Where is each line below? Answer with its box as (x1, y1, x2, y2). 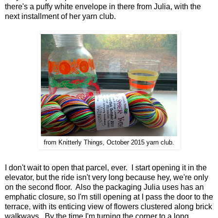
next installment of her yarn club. (5, 12, 116, 21)
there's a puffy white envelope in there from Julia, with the (5, 2, 201, 11)
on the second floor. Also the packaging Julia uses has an (5, 183, 204, 192)
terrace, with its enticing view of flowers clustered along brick (5, 202, 212, 211)
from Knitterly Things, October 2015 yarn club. (44, 139, 174, 146)
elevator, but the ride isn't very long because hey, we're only (5, 173, 208, 182)
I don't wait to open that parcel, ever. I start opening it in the (5, 163, 207, 172)
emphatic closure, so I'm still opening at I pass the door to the (5, 193, 213, 201)
